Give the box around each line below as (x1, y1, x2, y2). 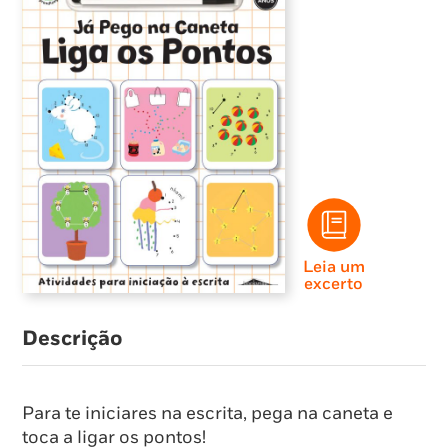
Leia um (302, 256, 365, 277)
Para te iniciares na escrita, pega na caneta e (22, 403, 393, 425)
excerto (304, 273, 364, 294)
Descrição (22, 325, 123, 351)
